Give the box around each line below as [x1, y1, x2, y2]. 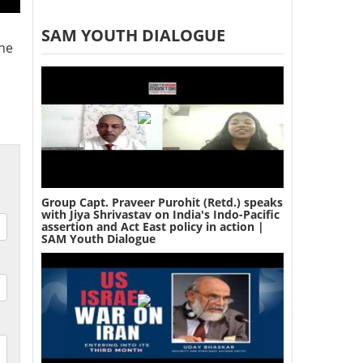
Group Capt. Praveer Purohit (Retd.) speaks [41, 194, 283, 210]
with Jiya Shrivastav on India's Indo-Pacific [41, 206, 280, 222]
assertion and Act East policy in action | [41, 218, 264, 234]
